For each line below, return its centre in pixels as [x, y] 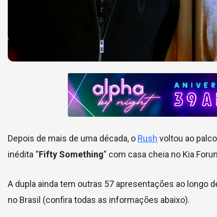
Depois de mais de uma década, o [73, 139]
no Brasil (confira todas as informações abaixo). [99, 200]
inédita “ [23, 155]
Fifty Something [71, 155]
